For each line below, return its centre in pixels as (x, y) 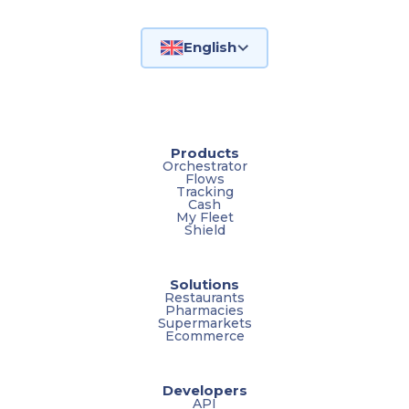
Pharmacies (204, 310)
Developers (204, 390)
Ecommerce (204, 336)
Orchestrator (204, 166)
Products (204, 152)
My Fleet (204, 217)
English (210, 47)
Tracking (204, 191)
